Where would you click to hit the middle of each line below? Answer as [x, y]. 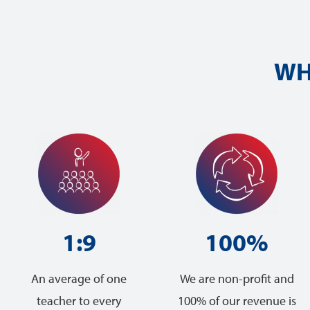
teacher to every [79, 301]
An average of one [79, 279]
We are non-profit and [237, 279]
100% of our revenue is [237, 301]
